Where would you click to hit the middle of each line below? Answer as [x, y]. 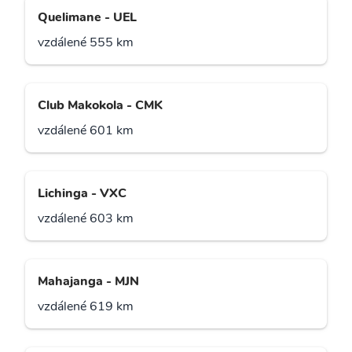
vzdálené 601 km [86, 131]
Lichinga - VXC [82, 194]
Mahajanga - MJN [88, 282]
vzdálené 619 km [86, 307]
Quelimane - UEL [87, 18]
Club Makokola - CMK [100, 106]
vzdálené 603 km [86, 219]
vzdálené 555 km [86, 43]
